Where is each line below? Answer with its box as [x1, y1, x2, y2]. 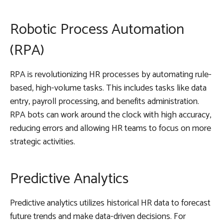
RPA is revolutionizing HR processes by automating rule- [10, 67, 212, 82]
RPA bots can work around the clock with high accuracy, [10, 107, 211, 122]
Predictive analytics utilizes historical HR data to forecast [10, 195, 211, 211]
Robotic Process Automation [10, 17, 184, 42]
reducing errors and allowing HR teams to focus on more [10, 120, 211, 136]
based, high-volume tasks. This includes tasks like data [10, 80, 207, 96]
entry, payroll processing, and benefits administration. [10, 94, 199, 109]
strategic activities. [10, 134, 75, 149]
